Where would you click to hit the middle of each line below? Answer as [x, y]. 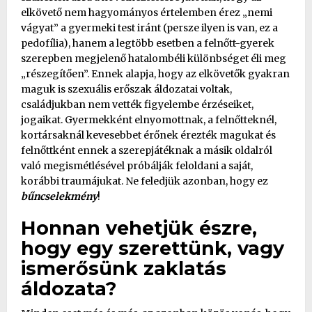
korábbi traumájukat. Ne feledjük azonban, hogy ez [145, 181]
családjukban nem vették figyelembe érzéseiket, [137, 104]
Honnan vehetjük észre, [139, 228]
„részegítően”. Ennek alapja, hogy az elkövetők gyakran [155, 73]
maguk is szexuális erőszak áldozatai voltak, [126, 89]
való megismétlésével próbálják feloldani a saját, [137, 165]
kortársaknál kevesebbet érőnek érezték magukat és [148, 135]
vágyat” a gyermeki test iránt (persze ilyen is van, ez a [149, 28]
